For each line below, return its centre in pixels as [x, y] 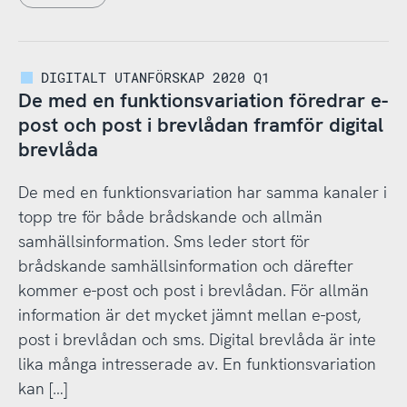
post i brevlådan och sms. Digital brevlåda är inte [197, 339]
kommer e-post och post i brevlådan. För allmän [193, 290]
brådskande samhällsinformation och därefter [185, 265]
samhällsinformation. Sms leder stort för [164, 241]
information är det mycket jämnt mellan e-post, [189, 314]
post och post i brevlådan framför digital [200, 125]
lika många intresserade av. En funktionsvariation [197, 363]
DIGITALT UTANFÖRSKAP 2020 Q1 [156, 77]
